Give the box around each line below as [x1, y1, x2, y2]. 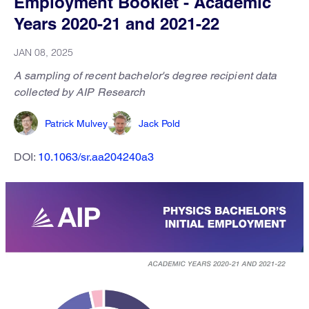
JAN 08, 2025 [14, 46, 73, 59]
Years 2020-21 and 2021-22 [14, 14, 219, 33]
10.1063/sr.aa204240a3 [38, 150, 154, 163]
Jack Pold [139, 117, 180, 129]
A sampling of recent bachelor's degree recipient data [14, 69, 277, 82]
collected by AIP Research [14, 86, 146, 99]
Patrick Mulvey [45, 117, 108, 129]
